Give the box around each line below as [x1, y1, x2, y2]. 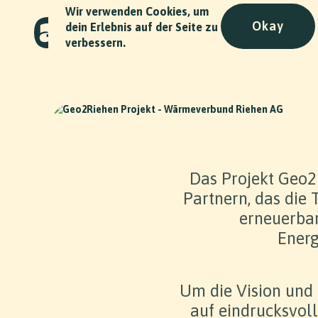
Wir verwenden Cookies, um [65, 5, 209, 18]
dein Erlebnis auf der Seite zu [65, 21, 218, 33]
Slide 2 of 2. [79, 270, 131, 282]
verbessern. [65, 36, 126, 49]
